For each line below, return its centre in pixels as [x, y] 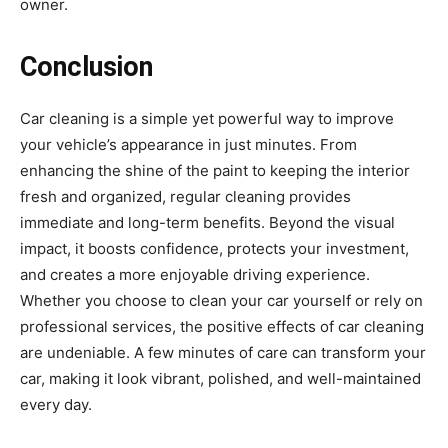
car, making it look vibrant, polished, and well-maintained [220, 378]
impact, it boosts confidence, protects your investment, [214, 248]
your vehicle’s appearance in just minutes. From [188, 144]
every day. [56, 404]
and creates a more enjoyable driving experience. [195, 274]
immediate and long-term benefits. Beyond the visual [207, 222]
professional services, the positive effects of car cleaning [222, 326]
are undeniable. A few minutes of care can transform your [223, 352]
